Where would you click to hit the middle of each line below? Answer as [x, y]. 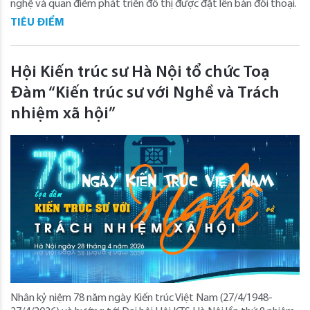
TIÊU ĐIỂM [37, 22]
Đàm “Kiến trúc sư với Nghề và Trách [145, 93]
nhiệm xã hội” [63, 114]
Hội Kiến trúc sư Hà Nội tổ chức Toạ [140, 72]
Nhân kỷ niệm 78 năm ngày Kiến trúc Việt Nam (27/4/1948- [142, 298]
